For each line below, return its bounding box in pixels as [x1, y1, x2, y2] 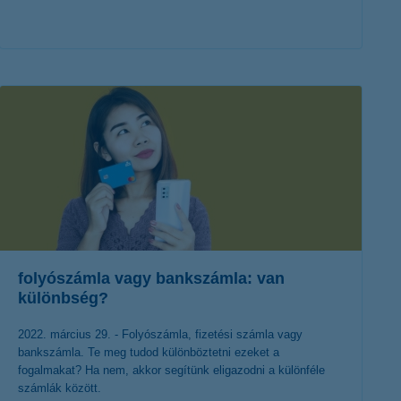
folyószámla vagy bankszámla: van [18, 269, 285, 287]
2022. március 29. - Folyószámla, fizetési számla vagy [18, 328, 303, 341]
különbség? [18, 289, 108, 307]
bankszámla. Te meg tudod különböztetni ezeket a [18, 346, 279, 359]
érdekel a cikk [120, 71, 214, 92]
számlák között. [18, 381, 101, 395]
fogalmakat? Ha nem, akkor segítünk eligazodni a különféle [18, 363, 325, 377]
